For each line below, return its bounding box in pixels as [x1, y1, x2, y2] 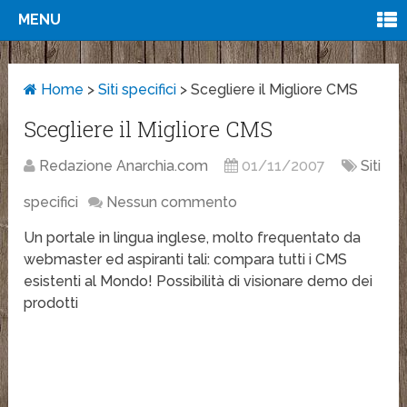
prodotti [24, 294, 79, 313]
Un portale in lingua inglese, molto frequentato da [24, 229, 362, 247]
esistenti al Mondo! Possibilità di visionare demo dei [24, 273, 373, 291]
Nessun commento [106, 194, 238, 212]
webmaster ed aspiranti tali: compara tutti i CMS [24, 251, 348, 269]
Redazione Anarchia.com [39, 157, 209, 175]
